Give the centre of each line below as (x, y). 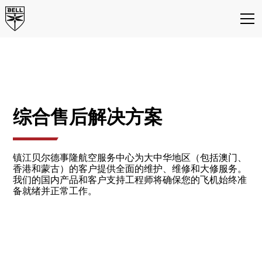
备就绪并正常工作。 (55, 191)
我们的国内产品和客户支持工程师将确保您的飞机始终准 (130, 180)
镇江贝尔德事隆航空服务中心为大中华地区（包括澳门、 (130, 158)
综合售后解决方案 (88, 117)
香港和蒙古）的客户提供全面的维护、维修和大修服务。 (130, 169)
